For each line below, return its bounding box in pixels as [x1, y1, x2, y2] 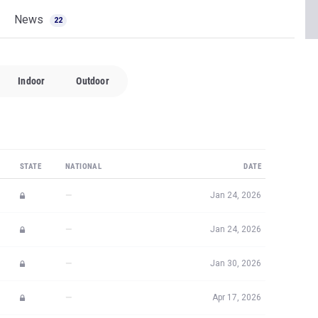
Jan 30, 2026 [210, 258, 261, 268]
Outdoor [76, 75, 109, 87]
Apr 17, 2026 [212, 292, 261, 302]
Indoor [18, 75, 45, 87]
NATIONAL [65, 162, 102, 171]
